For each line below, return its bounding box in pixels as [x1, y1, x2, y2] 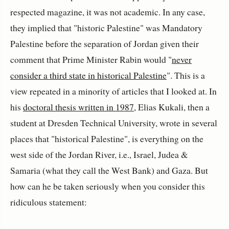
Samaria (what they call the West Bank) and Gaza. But [10, 164, 208, 177]
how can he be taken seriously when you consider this [10, 180, 205, 193]
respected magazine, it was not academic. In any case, [10, 6, 205, 18]
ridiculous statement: [10, 196, 87, 209]
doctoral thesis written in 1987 [23, 101, 134, 113]
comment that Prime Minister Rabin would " [10, 53, 172, 66]
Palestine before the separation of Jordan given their [10, 37, 199, 50]
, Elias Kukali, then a [134, 101, 210, 113]
